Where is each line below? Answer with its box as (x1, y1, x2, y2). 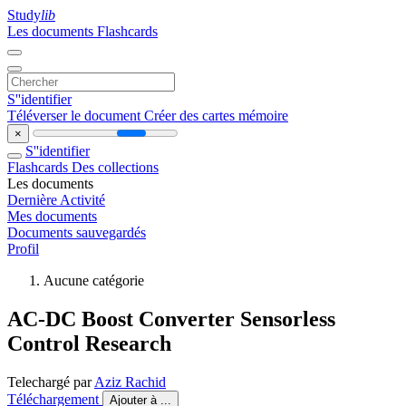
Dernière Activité (7, 192, 105, 208)
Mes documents (7, 208, 97, 224)
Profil (7, 241, 39, 256)
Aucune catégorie (43, 273, 144, 288)
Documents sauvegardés (7, 225, 146, 240)
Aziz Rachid (94, 373, 166, 390)
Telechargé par (7, 373, 94, 390)
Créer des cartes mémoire (144, 108, 288, 123)
